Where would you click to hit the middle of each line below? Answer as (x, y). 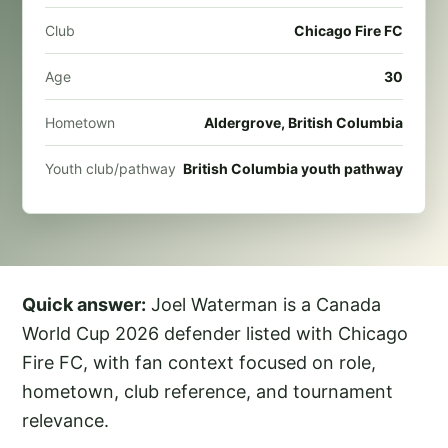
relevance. (65, 420)
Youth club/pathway (110, 168)
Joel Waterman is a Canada (263, 304)
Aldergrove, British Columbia (303, 122)
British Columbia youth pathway (293, 168)
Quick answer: (84, 304)
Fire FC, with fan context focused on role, (199, 362)
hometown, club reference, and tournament (207, 391)
